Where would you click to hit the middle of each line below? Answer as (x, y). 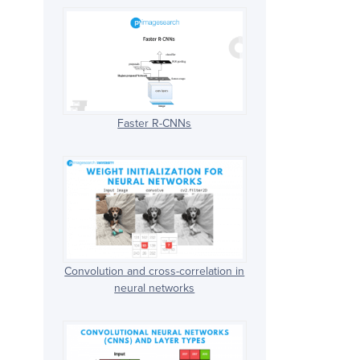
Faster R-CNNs (155, 123)
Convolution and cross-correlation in (155, 272)
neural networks (155, 288)
